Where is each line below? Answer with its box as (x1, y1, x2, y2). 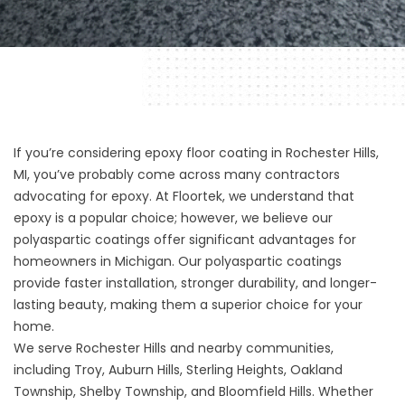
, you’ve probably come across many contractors (27, 165, 340, 184)
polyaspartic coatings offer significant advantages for (14, 231, 356, 249)
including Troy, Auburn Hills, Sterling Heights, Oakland (14, 361, 343, 379)
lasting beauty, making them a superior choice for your (14, 296, 363, 314)
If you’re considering (14, 144, 141, 162)
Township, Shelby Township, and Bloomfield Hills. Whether (14, 382, 373, 400)
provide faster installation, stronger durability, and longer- (14, 274, 377, 292)
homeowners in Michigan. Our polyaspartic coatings (14, 252, 342, 270)
